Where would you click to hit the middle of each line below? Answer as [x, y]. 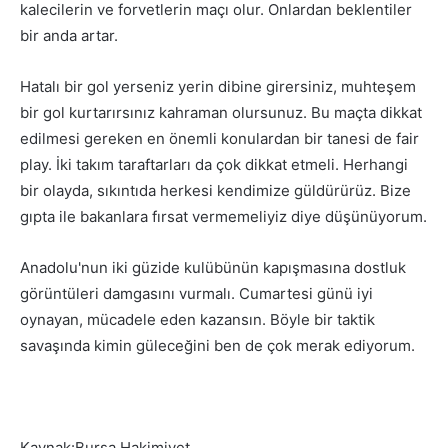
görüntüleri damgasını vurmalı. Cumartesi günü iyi [196, 294]
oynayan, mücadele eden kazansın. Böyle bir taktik [197, 320]
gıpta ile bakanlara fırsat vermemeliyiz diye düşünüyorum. [223, 217]
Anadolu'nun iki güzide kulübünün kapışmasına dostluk [213, 268]
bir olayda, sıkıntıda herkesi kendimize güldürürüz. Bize [215, 191]
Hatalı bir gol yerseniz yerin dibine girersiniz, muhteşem [218, 87]
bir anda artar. [69, 36]
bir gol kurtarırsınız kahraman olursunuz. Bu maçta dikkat [221, 113]
